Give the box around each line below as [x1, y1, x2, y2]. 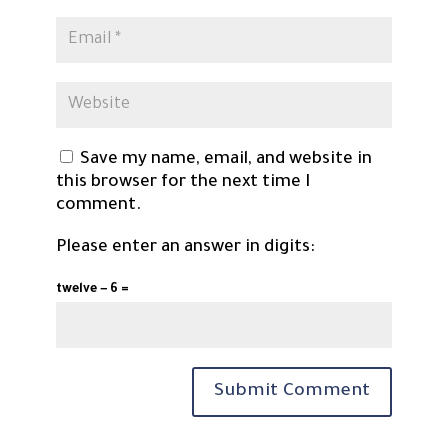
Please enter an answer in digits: [55, 239, 315, 259]
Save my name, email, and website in [79, 151, 372, 171]
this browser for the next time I [55, 174, 310, 194]
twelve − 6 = [55, 283, 129, 298]
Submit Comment [214, 382, 371, 403]
